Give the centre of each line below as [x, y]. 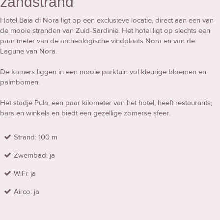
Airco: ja [27, 192]
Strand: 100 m [36, 137]
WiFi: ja [25, 173]
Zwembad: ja [34, 155]
